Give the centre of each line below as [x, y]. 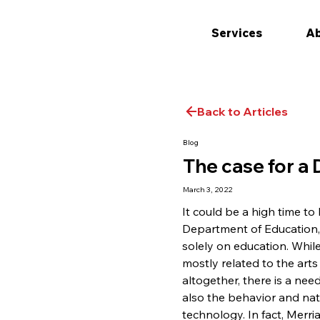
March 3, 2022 [208, 190]
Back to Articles [242, 111]
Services [236, 33]
